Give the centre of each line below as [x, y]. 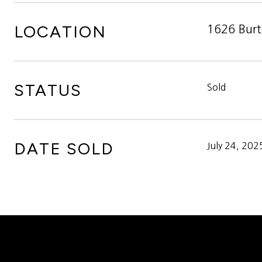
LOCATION [60, 32]
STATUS [48, 90]
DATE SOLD [64, 149]
